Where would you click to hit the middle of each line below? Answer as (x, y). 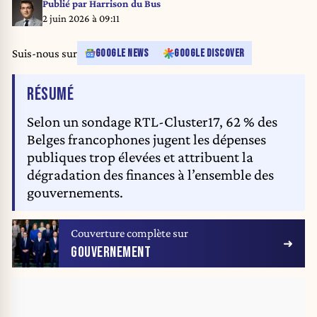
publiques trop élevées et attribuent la (140, 157)
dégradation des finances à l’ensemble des (150, 174)
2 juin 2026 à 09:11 (81, 18)
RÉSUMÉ (50, 95)
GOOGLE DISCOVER (209, 53)
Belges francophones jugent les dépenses (146, 139)
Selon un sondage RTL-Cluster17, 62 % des (152, 121)
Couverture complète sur (130, 234)
